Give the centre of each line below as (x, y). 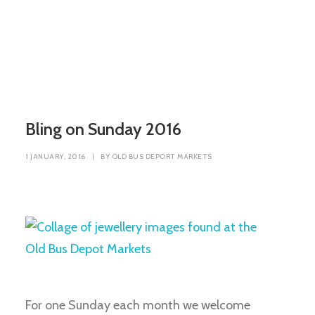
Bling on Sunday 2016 (103, 129)
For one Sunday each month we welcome (138, 305)
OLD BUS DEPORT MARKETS (162, 156)
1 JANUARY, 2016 (56, 156)
